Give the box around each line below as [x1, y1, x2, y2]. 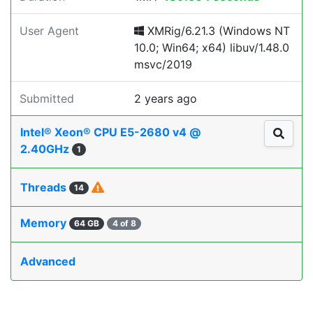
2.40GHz [20, 142, 72, 156]
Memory [20, 216, 69, 230]
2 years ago [134, 92, 197, 105]
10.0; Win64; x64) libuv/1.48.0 [134, 41, 289, 54]
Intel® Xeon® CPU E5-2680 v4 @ [20, 125, 201, 139]
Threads [20, 180, 69, 194]
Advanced [20, 254, 75, 268]
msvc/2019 [134, 57, 192, 71]
